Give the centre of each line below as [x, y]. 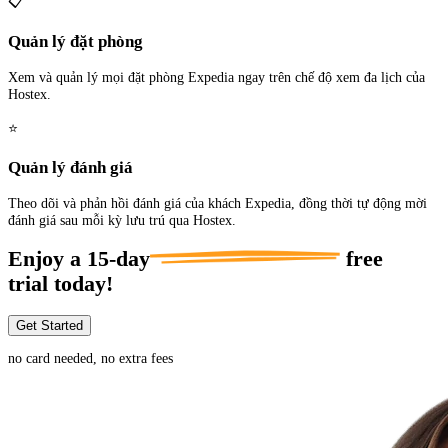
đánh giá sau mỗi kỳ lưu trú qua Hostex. [122, 220]
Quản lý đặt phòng [75, 42]
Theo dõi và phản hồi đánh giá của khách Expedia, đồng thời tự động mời [217, 203]
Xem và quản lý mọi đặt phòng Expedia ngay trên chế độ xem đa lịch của [216, 77]
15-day [118, 259]
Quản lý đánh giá [70, 168]
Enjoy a [44, 259]
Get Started [49, 326]
